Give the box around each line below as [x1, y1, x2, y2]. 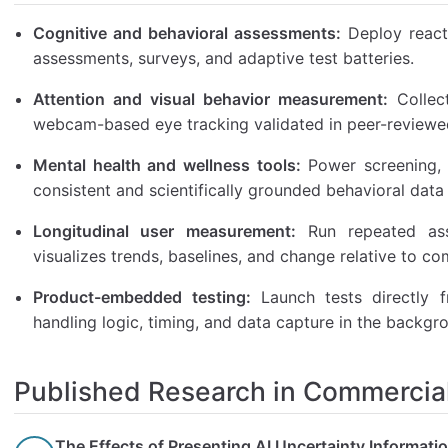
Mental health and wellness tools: [33, 155, 301, 176]
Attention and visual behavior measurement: [33, 89, 388, 110]
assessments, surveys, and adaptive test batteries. [33, 48, 415, 69]
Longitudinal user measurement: [33, 221, 296, 242]
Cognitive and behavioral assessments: [33, 23, 342, 44]
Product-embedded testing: [33, 287, 251, 308]
